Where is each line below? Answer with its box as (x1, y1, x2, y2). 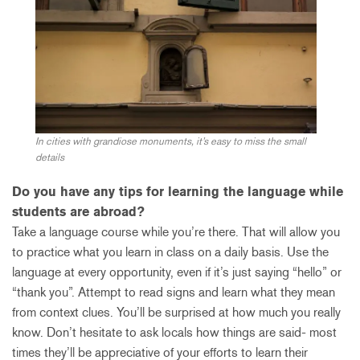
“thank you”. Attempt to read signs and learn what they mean (12, 284, 335, 301)
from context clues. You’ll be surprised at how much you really (12, 305, 341, 321)
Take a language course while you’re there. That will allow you (12, 224, 340, 240)
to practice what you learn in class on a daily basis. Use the (12, 244, 329, 260)
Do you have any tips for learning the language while (12, 184, 343, 200)
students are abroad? (12, 204, 145, 220)
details (35, 151, 64, 164)
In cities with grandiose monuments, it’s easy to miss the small (35, 135, 306, 148)
